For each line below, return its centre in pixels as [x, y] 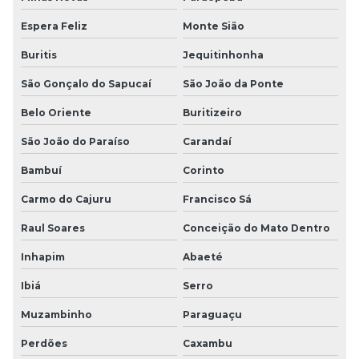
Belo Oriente [56, 112]
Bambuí [41, 170]
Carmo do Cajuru [66, 199]
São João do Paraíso [75, 141]
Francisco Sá [217, 199]
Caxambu [207, 343]
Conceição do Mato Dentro [256, 228]
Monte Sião [213, 26]
